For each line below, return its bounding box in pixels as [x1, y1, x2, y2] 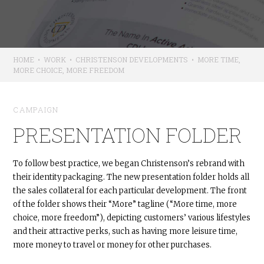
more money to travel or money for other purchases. [13, 240, 212, 250]
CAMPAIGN [13, 104, 59, 115]
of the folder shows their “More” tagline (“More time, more [13, 199, 237, 210]
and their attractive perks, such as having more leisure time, [13, 226, 238, 237]
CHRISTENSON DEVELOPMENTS [75, 54, 189, 64]
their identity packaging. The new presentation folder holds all [13, 172, 250, 183]
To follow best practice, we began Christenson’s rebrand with [13, 159, 245, 169]
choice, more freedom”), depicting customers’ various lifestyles [13, 213, 251, 223]
